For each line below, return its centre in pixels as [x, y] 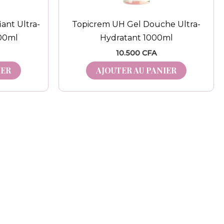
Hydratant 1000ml [136, 37]
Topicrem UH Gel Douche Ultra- [136, 24]
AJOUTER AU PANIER [136, 70]
